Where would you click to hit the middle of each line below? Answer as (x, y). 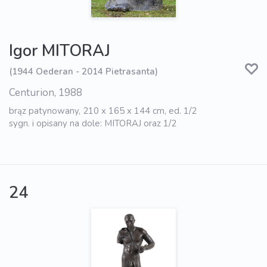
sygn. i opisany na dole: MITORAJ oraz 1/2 (93, 123)
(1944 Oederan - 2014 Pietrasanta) (83, 72)
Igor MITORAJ (60, 51)
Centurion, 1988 (46, 92)
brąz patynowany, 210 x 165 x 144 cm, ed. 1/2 (103, 111)
